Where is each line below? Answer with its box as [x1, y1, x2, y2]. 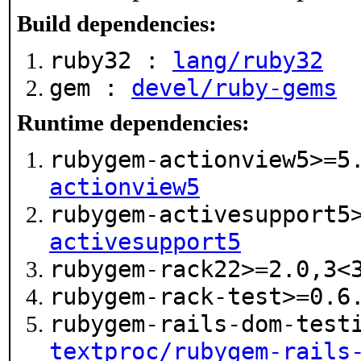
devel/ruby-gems [131, 74, 337, 102]
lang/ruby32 [172, 47, 323, 74]
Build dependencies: [17, 10, 217, 36]
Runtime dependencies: [17, 110, 250, 135]
